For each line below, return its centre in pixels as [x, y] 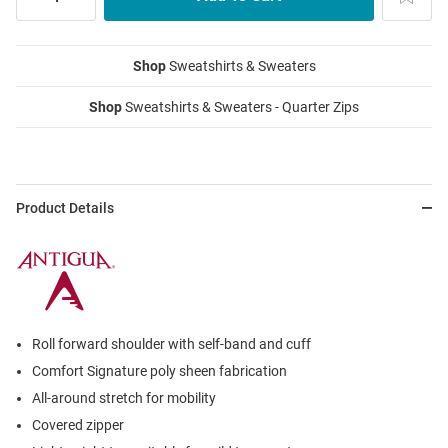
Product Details [65, 208]
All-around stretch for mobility [124, 398]
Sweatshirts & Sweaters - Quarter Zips [240, 107]
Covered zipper [78, 425]
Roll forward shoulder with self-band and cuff [171, 344]
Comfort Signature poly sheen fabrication [159, 371]
